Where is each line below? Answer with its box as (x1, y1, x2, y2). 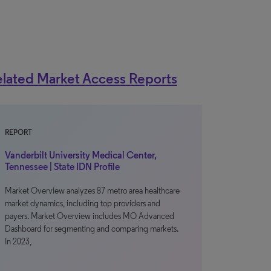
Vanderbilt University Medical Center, (5, 149, 157, 161)
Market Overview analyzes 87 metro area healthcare (5, 186, 180, 196)
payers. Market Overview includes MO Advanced (5, 211, 174, 221)
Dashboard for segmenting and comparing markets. (5, 224, 178, 234)
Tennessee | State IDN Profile (5, 161, 120, 172)
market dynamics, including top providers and (5, 198, 160, 209)
